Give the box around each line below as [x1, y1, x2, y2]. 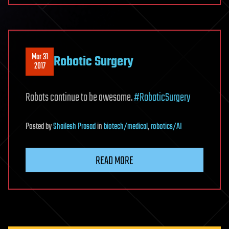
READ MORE [96, 152, 133, 170]
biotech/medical [104, 120, 148, 134]
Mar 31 [31, 50, 48, 64]
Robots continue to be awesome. [26, 89, 134, 107]
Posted [26, 120, 45, 134]
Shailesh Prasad [53, 120, 96, 134]
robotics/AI [151, 120, 182, 134]
